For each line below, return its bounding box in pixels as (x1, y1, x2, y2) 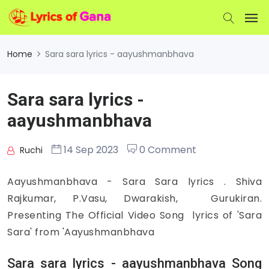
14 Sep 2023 (61, 143, 118, 157)
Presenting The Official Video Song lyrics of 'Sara (7, 208, 262, 222)
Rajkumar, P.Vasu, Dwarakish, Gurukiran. (7, 192, 262, 205)
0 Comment (137, 143, 196, 157)
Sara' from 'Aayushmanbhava (7, 225, 154, 239)
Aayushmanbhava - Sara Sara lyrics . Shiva (7, 175, 262, 189)
